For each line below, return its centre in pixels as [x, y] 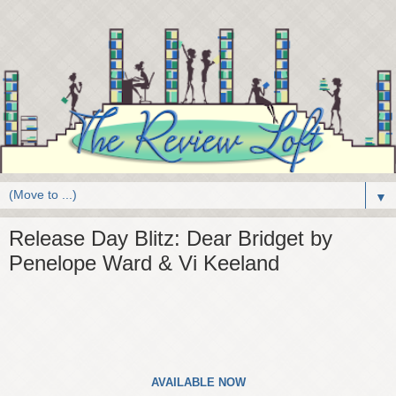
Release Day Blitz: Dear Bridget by [171, 238]
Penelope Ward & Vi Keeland [144, 263]
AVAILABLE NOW [198, 382]
